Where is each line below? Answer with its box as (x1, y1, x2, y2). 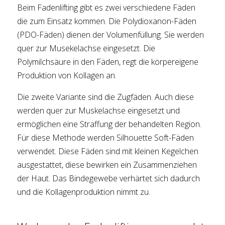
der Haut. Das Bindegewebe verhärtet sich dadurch (17, 173, 200, 184)
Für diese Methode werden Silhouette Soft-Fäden (17, 132, 194, 144)
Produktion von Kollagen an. (17, 70, 117, 81)
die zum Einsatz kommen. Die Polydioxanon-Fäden (17, 16, 197, 27)
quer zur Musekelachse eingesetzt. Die (17, 43, 156, 54)
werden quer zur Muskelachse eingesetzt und (17, 105, 180, 117)
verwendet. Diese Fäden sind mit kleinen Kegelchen (17, 146, 199, 157)
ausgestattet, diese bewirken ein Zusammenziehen (17, 159, 197, 171)
